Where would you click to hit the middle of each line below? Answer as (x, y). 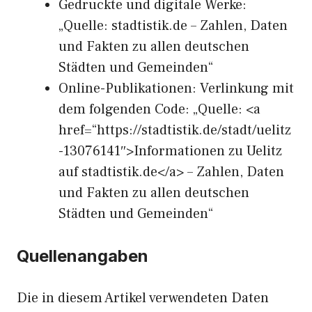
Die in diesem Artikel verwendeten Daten (143, 298)
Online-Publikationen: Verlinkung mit (176, 88)
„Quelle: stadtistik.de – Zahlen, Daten (173, 26)
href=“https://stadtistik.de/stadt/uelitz (175, 130)
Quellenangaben (83, 256)
